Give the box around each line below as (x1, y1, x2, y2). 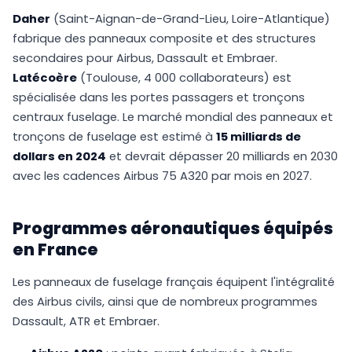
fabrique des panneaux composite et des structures (13, 31, 316, 47)
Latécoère (13, 70, 77, 86)
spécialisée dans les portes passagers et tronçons (13, 90, 305, 106)
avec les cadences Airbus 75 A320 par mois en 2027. (13, 168, 312, 185)
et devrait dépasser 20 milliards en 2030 (106, 148, 338, 165)
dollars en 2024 (13, 148, 106, 165)
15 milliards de (216, 129, 301, 145)
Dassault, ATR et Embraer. (13, 313, 159, 330)
